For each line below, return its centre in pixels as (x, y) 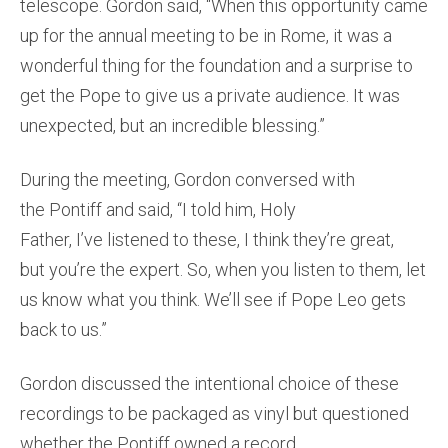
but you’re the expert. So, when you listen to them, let (223, 270)
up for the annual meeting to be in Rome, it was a (206, 36)
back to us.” (63, 330)
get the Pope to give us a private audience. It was (210, 96)
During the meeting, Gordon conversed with (187, 180)
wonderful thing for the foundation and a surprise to (216, 66)
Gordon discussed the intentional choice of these (209, 384)
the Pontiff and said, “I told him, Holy (158, 210)
